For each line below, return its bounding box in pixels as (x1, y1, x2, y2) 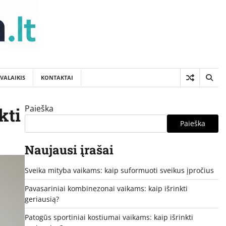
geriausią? (24, 194, 59, 204)
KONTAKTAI (41, 73, 73, 81)
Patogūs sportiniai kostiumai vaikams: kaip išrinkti (24, 212, 193, 222)
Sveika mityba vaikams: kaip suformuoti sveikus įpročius (24, 165, 214, 175)
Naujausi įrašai (24, 141, 114, 158)
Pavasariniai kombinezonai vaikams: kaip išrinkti (24, 183, 188, 193)
